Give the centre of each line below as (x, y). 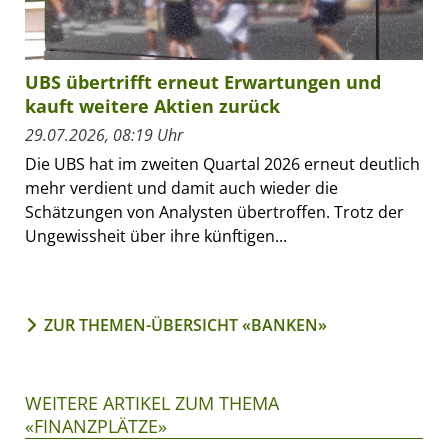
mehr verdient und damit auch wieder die (181, 187)
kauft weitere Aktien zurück (152, 105)
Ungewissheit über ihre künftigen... (156, 235)
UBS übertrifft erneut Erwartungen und (203, 81)
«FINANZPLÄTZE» (96, 425)
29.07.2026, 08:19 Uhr (104, 134)
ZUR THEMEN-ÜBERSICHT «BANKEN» (185, 324)
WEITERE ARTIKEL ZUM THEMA (152, 402)
